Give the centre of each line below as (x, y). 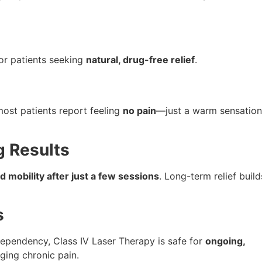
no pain (139, 111)
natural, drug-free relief (140, 59)
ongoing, (225, 241)
